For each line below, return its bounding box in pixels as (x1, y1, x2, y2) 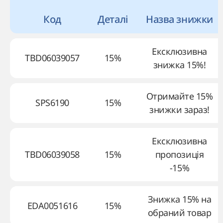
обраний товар (147, 207, 212, 219)
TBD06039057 (25, 52, 80, 64)
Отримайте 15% (146, 90, 213, 102)
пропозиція (155, 148, 204, 160)
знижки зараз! (149, 104, 210, 115)
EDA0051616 (27, 200, 78, 212)
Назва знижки (146, 12, 213, 26)
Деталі (98, 12, 128, 26)
